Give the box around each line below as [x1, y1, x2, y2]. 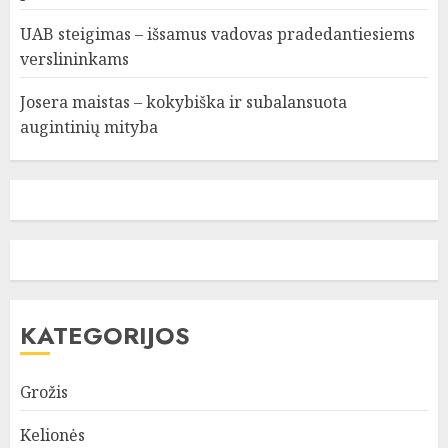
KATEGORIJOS [20, 318, 190, 354]
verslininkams [20, 48, 129, 71]
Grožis [20, 381, 68, 404]
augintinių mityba [20, 116, 158, 139]
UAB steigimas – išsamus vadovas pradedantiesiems [20, 23, 415, 46]
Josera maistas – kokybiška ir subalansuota [20, 91, 347, 114]
